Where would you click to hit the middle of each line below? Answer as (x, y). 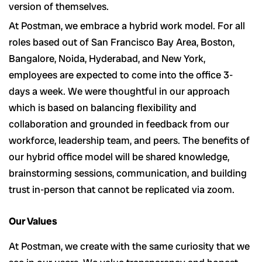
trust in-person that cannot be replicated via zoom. (122, 190)
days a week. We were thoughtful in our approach (119, 92)
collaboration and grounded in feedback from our (119, 124)
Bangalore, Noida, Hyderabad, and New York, (107, 59)
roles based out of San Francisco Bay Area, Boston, (122, 42)
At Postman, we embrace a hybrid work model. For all (127, 26)
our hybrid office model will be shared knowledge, (119, 157)
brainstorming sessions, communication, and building (128, 173)
